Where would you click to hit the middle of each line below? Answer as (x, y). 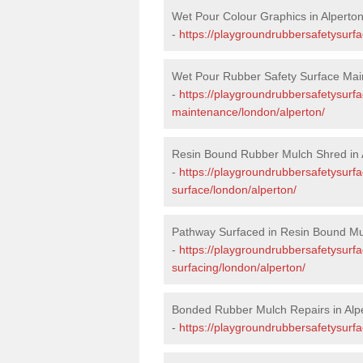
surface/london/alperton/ (234, 189)
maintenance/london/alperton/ (248, 111)
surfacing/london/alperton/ (239, 267)
